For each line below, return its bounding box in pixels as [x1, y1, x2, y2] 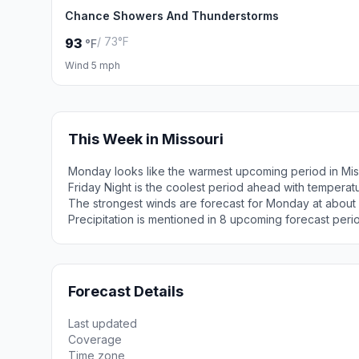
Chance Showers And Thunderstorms [65, 9, 279, 22]
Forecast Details [68, 283, 184, 300]
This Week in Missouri [68, 131, 224, 147]
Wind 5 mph [65, 59, 120, 71]
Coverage [68, 333, 122, 346]
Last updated [68, 317, 137, 330]
